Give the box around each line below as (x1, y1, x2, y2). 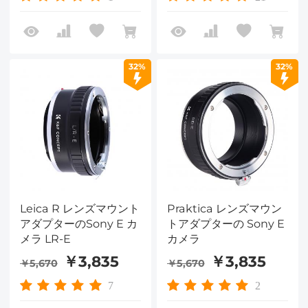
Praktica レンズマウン (166, 201, 282, 215)
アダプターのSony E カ (19, 216, 137, 230)
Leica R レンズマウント (19, 201, 140, 215)
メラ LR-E (19, 231, 71, 245)
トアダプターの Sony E (166, 216, 285, 230)
